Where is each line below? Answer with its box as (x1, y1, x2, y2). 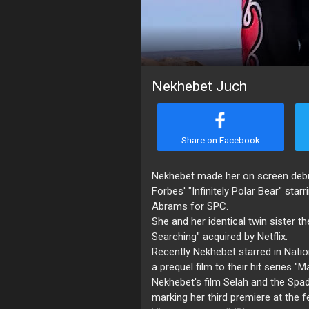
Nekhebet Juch (152, 78, 247, 94)
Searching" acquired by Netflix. (152, 230, 288, 243)
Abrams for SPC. (152, 200, 228, 212)
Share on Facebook (181, 134, 260, 146)
